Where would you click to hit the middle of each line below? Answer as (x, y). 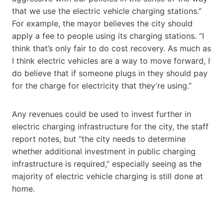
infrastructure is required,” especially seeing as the (107, 164)
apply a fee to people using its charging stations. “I (108, 36)
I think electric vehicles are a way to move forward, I (111, 60)
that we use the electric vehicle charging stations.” (107, 11)
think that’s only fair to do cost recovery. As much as (111, 48)
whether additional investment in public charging (104, 151)
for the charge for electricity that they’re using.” (102, 85)
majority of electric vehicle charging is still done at (108, 176)
